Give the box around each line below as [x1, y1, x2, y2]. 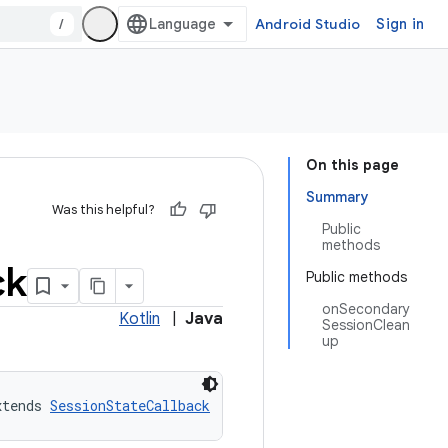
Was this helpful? [52, 201, 155, 218]
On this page [306, 156, 399, 174]
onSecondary [322, 300, 410, 318]
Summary [306, 188, 369, 206]
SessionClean [322, 316, 410, 334]
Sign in [376, 15, 424, 33]
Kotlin [119, 309, 160, 329]
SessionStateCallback [50, 396, 210, 415]
